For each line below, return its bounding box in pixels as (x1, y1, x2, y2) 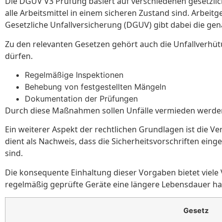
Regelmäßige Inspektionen (25, 70, 123, 80)
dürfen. (5, 50, 33, 61)
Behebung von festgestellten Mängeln (25, 82, 166, 92)
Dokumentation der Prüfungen (25, 94, 138, 104)
